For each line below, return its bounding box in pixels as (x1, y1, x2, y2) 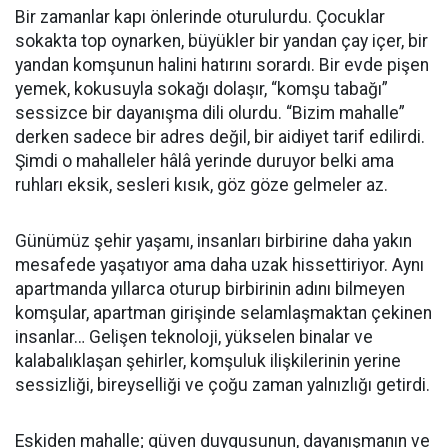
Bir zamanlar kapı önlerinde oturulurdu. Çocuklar (15, 7, 385, 27)
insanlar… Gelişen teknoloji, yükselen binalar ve (15, 327, 373, 347)
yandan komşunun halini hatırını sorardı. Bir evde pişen (15, 55, 429, 75)
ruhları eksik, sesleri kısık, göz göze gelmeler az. (15, 175, 388, 195)
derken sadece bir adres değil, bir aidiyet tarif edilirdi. (15, 127, 425, 147)
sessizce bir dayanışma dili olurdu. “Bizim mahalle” (15, 103, 405, 123)
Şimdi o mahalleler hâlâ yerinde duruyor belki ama (15, 151, 394, 171)
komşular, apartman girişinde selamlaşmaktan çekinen (15, 303, 432, 323)
